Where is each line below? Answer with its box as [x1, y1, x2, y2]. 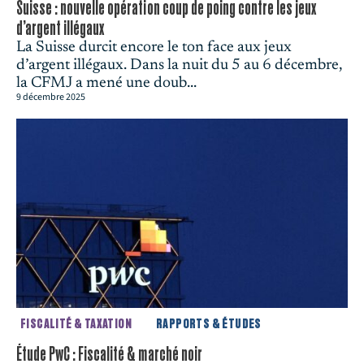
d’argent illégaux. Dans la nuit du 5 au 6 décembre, [16, 58, 343, 74]
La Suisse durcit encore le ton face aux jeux [16, 40, 292, 56]
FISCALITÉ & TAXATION [20, 317, 132, 332]
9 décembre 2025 [16, 90, 85, 105]
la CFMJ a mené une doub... [16, 76, 197, 92]
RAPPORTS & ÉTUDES [156, 317, 262, 332]
